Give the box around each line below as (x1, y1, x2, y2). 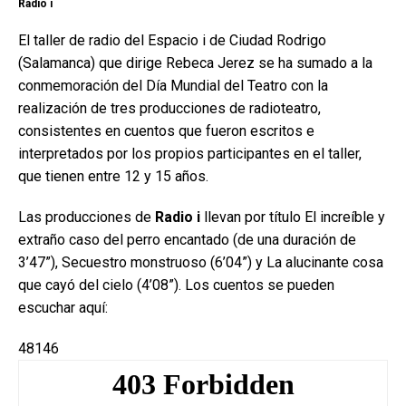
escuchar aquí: (18, 298, 108, 316)
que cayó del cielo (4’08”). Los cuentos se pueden (18, 275, 334, 294)
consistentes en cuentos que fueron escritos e (18, 121, 314, 140)
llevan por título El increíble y (200, 208, 385, 226)
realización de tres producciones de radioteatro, (18, 99, 321, 117)
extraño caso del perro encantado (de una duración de (18, 230, 356, 248)
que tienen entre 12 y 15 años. (18, 167, 208, 185)
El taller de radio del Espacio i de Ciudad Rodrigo (18, 31, 326, 49)
